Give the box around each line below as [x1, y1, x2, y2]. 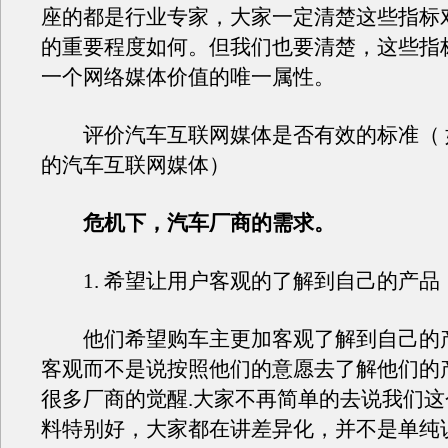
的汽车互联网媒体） [41, 153, 230, 177]
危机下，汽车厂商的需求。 [83, 211, 335, 235]
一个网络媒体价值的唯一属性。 [41, 65, 335, 89]
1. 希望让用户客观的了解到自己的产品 [41, 269, 440, 293]
